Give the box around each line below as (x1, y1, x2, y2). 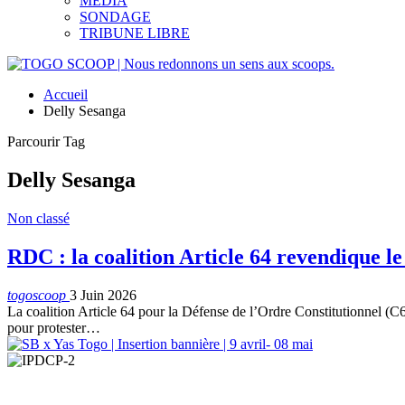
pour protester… (7, 319, 100, 335)
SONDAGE (80, 9, 151, 24)
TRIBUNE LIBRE (80, 25, 190, 41)
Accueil (43, 87, 88, 102)
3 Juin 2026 (70, 287, 137, 303)
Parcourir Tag (7, 134, 85, 149)
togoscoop (7, 287, 70, 303)
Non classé (7, 210, 70, 226)
